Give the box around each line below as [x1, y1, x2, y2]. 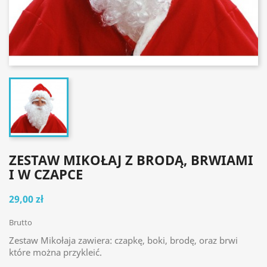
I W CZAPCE [9, 165, 83, 183]
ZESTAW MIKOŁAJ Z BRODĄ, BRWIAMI [9, 151, 253, 169]
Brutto [9, 217, 32, 228]
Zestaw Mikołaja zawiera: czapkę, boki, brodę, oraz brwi [9, 234, 238, 246]
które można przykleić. [9, 246, 102, 258]
